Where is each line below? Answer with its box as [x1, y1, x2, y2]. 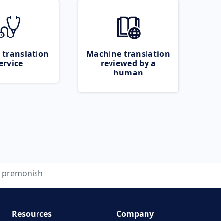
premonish [2, 168, 43, 179]
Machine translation [86, 48, 170, 59]
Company [116, 208, 154, 219]
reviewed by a [100, 58, 156, 69]
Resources [11, 208, 52, 219]
